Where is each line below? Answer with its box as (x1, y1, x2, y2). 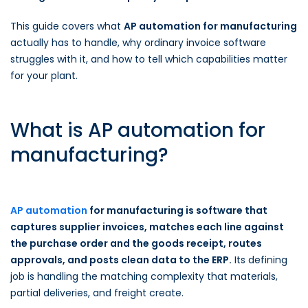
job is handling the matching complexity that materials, (10, 269, 278, 283)
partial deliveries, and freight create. (10, 286, 184, 300)
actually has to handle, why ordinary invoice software (10, 36, 266, 49)
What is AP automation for (10, 117, 265, 144)
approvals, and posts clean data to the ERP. (10, 253, 232, 267)
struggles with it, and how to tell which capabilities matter (10, 52, 287, 66)
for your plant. (10, 69, 78, 82)
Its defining (232, 253, 287, 267)
